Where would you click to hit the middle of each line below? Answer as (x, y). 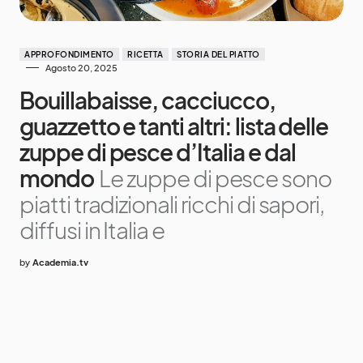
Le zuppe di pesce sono (216, 177)
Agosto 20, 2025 (81, 67)
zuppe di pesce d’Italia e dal (158, 152)
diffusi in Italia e (92, 229)
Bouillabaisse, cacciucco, (147, 100)
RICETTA (145, 54)
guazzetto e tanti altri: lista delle (174, 126)
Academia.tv (60, 262)
